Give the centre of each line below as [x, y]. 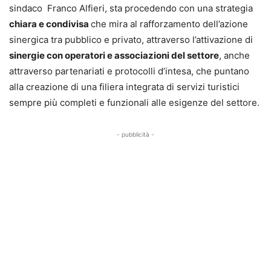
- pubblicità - [135, 135]
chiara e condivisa [50, 24]
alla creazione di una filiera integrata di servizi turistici [124, 87]
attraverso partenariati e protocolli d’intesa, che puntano [129, 71]
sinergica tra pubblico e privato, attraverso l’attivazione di [131, 40]
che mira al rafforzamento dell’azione [169, 24]
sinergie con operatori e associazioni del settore [114, 56]
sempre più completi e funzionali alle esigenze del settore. [134, 103]
